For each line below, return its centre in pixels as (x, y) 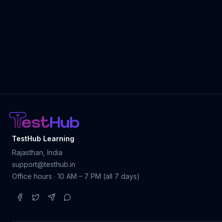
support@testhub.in (44, 164)
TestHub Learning (43, 139)
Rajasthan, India (37, 152)
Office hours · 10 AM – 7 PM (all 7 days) (76, 176)
